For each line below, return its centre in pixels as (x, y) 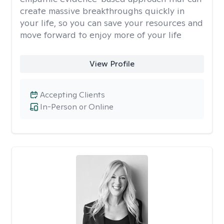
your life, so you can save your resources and (111, 23)
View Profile (112, 64)
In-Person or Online (77, 107)
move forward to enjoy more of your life (101, 35)
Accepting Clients (72, 95)
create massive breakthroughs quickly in (102, 11)
